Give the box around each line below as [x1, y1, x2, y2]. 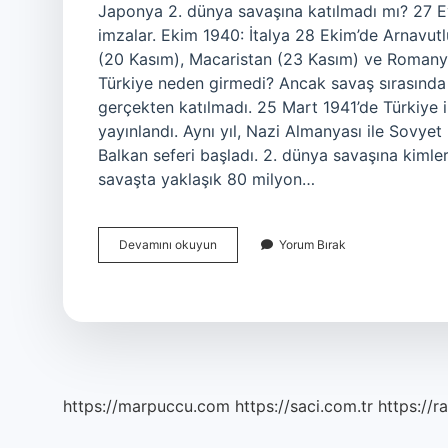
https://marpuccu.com [63, 396, 230, 416]
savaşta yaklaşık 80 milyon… [98, 169, 315, 189]
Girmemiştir [216, 326, 279, 341]
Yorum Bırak [279, 237, 346, 252]
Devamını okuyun [119, 237, 217, 252]
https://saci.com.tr [235, 396, 373, 416]
